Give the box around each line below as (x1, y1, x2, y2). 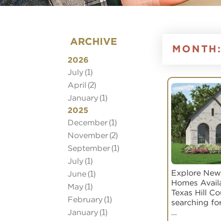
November (67, 130, 108, 140)
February (67, 194, 103, 204)
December (67, 117, 108, 127)
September (67, 143, 110, 152)
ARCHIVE (70, 37, 117, 46)
